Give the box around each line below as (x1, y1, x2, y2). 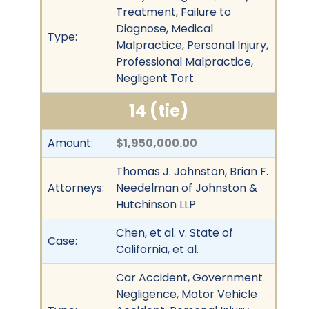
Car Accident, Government (116, 269, 263, 286)
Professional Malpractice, (116, 53, 253, 70)
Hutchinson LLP (116, 196, 196, 212)
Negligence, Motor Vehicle (116, 286, 257, 302)
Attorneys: (48, 179, 104, 196)
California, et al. (116, 241, 199, 257)
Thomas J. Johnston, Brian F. (116, 163, 268, 179)
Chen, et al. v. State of (116, 224, 233, 241)
